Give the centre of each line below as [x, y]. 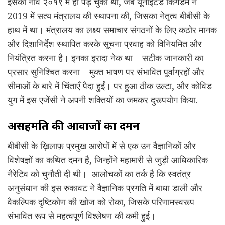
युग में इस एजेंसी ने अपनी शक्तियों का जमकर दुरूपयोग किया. [103, 100]
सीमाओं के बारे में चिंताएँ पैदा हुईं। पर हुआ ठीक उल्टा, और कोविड [110, 86]
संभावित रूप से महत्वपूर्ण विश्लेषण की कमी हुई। [82, 216]
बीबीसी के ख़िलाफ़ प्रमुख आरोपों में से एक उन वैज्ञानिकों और [102, 145]
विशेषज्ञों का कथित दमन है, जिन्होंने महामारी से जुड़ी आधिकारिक [108, 159]
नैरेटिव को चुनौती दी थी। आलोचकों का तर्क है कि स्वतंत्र [99, 174]
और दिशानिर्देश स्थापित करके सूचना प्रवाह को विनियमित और [105, 44]
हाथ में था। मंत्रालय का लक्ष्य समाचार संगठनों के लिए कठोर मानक [112, 30]
